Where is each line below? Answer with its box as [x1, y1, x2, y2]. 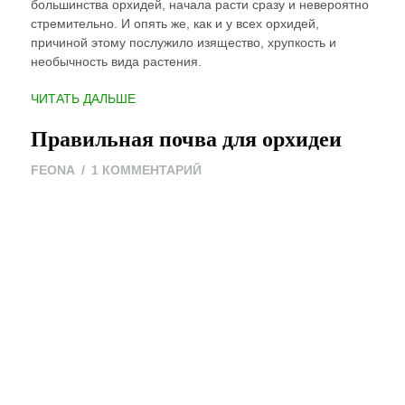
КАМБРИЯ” [134, 108, 200, 124]
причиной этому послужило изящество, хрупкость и [30, 34, 336, 50]
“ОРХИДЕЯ [134, 89, 199, 105]
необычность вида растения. [30, 53, 202, 69]
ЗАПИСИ [200, 180, 254, 195]
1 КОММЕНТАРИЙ [90, 162, 202, 177]
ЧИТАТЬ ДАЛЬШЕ [30, 90, 136, 106]
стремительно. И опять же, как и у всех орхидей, [30, 15, 319, 31]
